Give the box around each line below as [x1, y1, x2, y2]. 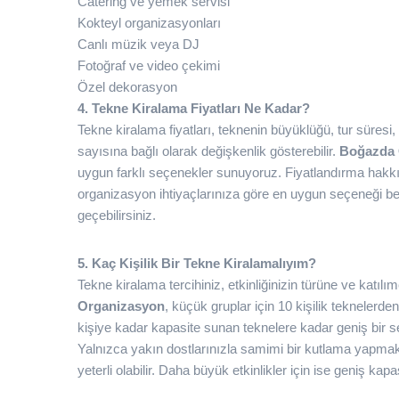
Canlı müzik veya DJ [77, 37, 199, 52]
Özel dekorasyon [77, 79, 177, 94]
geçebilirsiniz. [77, 208, 156, 223]
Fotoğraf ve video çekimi [77, 58, 220, 73]
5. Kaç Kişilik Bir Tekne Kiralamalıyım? [77, 256, 316, 271]
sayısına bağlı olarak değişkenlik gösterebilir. [77, 143, 339, 159]
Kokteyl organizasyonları [77, 15, 221, 30]
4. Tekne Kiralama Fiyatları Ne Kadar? [77, 101, 310, 116]
